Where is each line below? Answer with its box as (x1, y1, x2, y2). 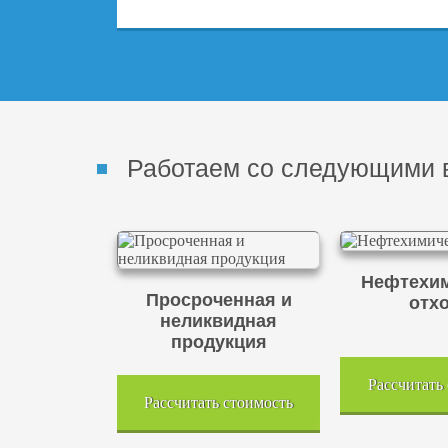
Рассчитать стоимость (144, 393, 294, 411)
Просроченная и (145, 290, 292, 310)
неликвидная (160, 311, 278, 331)
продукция (170, 332, 267, 352)
